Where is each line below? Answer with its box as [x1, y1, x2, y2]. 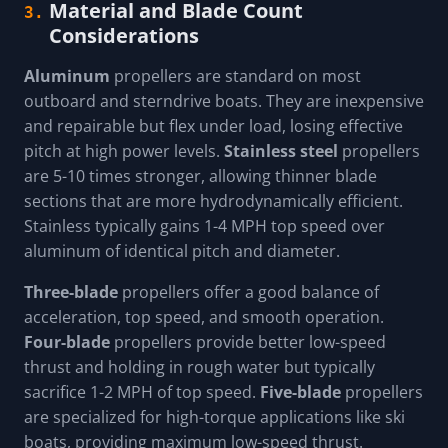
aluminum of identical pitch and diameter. [24, 240, 340, 263]
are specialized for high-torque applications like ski [24, 406, 405, 429]
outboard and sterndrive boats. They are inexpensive [24, 90, 424, 113]
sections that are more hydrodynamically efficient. [24, 190, 403, 213]
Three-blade [24, 281, 118, 304]
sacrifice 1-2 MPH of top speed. [24, 381, 260, 404]
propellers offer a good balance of [118, 281, 379, 304]
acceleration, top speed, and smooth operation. [24, 306, 384, 329]
